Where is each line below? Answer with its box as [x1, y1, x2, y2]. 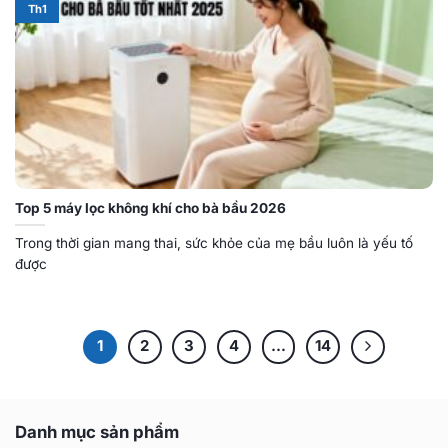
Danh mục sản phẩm [15, 422, 179, 443]
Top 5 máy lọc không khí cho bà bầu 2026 [15, 199, 286, 216]
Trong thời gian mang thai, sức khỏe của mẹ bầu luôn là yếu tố [15, 234, 413, 251]
